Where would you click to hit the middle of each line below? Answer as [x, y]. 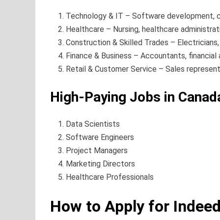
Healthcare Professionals [110, 177]
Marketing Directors [100, 164]
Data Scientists [93, 124]
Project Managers [97, 151]
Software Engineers [100, 137]
